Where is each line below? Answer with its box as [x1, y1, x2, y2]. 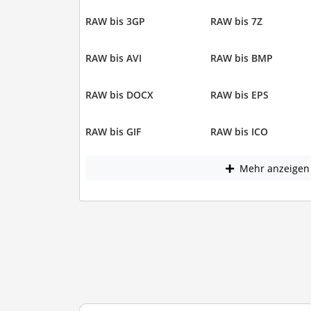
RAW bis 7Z [210, 15, 262, 28]
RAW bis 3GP [85, 15, 145, 28]
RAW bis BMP [210, 51, 273, 65]
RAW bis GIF [85, 125, 141, 139]
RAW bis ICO [210, 125, 268, 139]
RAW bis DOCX [85, 88, 153, 102]
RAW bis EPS [210, 88, 269, 102]
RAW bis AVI [85, 51, 142, 65]
